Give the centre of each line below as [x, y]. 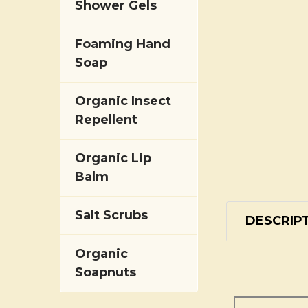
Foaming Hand [123, 44]
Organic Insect [123, 101]
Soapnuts [106, 272]
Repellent [106, 120]
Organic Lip [113, 158]
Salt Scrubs [111, 215]
